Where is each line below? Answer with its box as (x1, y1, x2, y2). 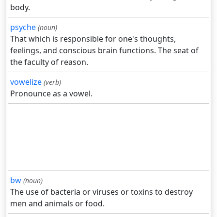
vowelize (10, 77, 42, 88)
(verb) (44, 77, 61, 87)
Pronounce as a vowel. (10, 88, 93, 99)
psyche (10, 22, 36, 33)
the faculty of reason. (10, 57, 88, 68)
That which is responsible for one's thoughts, (10, 33, 176, 45)
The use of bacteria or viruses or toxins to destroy (10, 186, 193, 198)
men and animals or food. (10, 198, 105, 209)
